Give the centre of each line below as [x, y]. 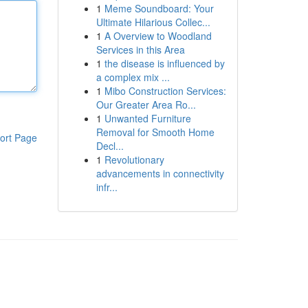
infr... [107, 187]
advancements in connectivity [160, 173]
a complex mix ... [133, 77]
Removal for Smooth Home [155, 132]
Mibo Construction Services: [165, 91]
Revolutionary [134, 159]
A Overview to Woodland [158, 36]
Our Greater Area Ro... [146, 104]
